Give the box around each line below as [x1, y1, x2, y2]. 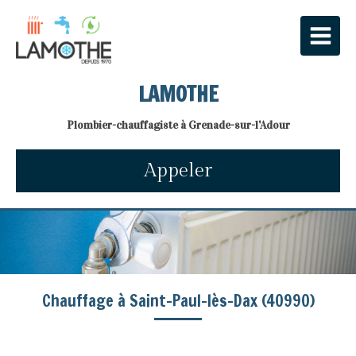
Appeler [144, 160, 212, 182]
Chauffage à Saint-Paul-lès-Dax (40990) [41, 289, 315, 312]
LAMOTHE [137, 79, 219, 109]
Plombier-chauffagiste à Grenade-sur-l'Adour [66, 118, 290, 132]
